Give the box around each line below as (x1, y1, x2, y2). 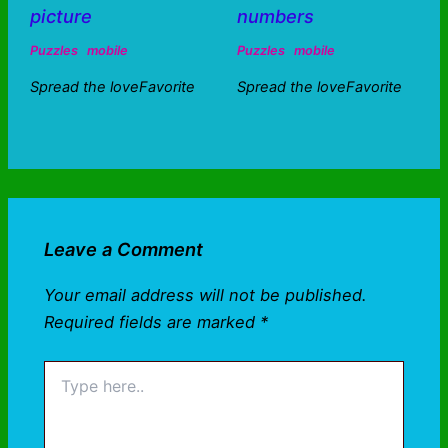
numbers (236, 4, 314, 27)
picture (29, 4, 92, 27)
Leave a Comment (44, 238, 204, 261)
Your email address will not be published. (44, 285, 368, 306)
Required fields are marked (44, 312, 261, 333)
